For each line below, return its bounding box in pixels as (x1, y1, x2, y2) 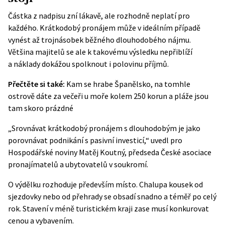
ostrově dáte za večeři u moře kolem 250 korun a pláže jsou (8, 91, 208, 101)
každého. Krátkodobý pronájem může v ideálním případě (8, 23, 200, 33)
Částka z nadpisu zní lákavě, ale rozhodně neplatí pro (8, 11, 190, 21)
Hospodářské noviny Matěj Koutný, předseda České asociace (8, 147, 211, 157)
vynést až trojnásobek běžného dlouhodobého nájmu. (8, 35, 191, 45)
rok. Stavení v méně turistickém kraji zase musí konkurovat (8, 203, 209, 213)
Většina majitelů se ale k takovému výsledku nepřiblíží (8, 47, 192, 57)
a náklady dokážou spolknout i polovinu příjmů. (8, 59, 169, 69)
